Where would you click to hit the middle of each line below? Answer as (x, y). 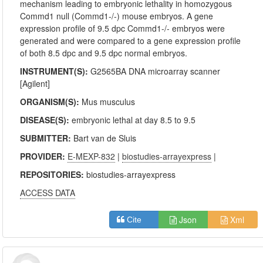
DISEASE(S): (46, 120)
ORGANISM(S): (51, 102)
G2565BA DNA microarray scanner (156, 71)
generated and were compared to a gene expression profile (131, 41)
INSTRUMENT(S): (55, 71)
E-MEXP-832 (92, 156)
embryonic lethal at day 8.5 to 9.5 (134, 120)
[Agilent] (35, 83)
